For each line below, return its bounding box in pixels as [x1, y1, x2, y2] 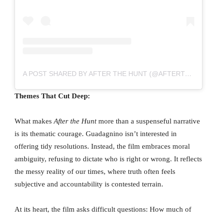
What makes [15, 117, 54, 125]
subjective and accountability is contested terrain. [15, 180, 163, 188]
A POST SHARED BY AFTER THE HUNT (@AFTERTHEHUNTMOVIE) [185, 70, 192, 78]
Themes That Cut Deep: [15, 92, 90, 100]
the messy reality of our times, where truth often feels [15, 168, 175, 176]
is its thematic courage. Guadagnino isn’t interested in [15, 130, 177, 138]
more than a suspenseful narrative [96, 117, 200, 125]
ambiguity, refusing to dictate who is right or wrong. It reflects [15, 155, 202, 163]
